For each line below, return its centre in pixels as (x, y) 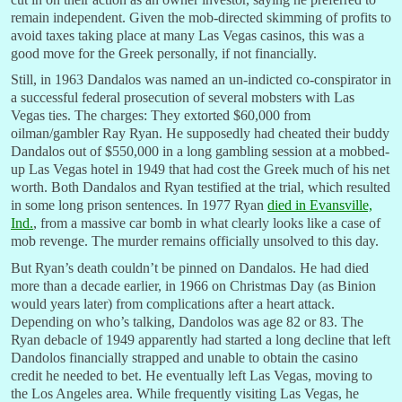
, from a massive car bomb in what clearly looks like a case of (207, 223)
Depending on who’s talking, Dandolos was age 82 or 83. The (187, 322)
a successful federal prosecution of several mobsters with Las (183, 98)
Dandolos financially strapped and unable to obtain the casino (184, 358)
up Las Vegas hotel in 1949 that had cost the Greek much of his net (200, 170)
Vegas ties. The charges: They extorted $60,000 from (161, 116)
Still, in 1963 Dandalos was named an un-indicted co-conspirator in (201, 80)
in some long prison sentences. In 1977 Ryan (139, 205)
